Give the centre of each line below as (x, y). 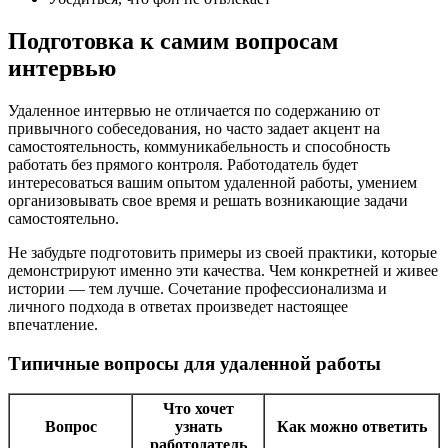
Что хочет (198, 409)
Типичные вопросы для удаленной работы (194, 363)
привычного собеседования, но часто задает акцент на (194, 128)
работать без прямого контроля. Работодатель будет (183, 164)
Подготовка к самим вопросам (173, 41)
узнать (198, 427)
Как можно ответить (351, 427)
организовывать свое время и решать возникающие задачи (208, 200)
